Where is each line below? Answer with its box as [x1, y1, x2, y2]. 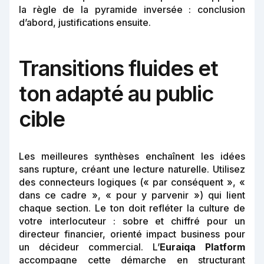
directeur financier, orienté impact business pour [19, 228, 245, 240]
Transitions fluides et [19, 55, 218, 82]
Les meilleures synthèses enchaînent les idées [19, 150, 245, 163]
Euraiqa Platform [160, 241, 245, 253]
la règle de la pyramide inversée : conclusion [19, 4, 245, 16]
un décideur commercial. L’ [19, 241, 160, 253]
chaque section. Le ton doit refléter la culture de [19, 202, 245, 214]
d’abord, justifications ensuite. [19, 16, 151, 29]
